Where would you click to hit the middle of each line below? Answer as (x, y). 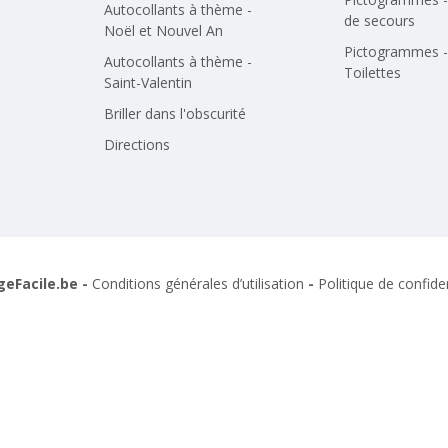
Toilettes (372, 72)
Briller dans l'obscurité (175, 113)
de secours (379, 20)
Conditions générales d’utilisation (198, 283)
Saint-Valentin (148, 82)
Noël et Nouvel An (163, 30)
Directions (137, 144)
